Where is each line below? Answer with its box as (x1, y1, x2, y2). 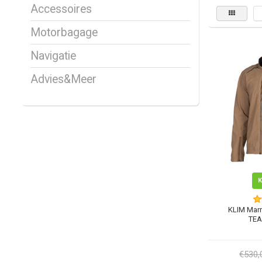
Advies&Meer (30, 73, 96, 87)
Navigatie (30, 49, 76, 63)
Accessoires (30, 2, 92, 16)
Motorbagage (30, 26, 98, 40)
